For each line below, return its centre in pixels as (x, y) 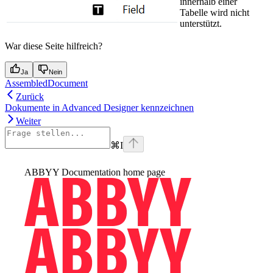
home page (143, 172)
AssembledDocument (46, 83)
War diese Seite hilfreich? (54, 46)
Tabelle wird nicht (214, 12)
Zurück (30, 96)
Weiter (28, 121)
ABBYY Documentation (73, 172)
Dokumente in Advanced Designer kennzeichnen (99, 107)
